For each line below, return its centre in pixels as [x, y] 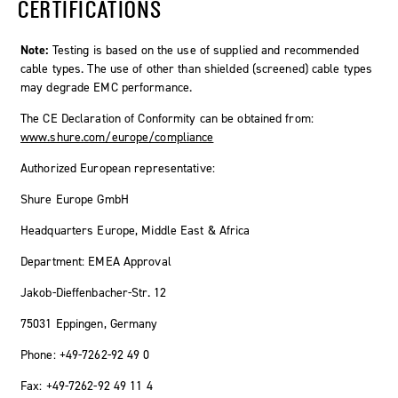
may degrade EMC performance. [107, 87]
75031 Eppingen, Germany [89, 323]
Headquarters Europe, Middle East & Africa [135, 230]
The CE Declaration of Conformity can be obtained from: [167, 118]
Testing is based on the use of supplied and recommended [205, 50]
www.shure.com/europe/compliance [117, 137]
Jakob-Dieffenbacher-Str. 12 [93, 292]
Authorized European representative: [118, 168]
